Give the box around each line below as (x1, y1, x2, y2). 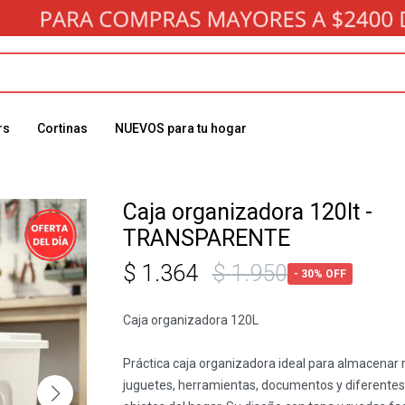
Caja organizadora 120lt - (122, 199, 372, 225)
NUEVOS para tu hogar (115, 121, 247, 136)
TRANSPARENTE (122, 225, 290, 251)
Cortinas (37, 121, 88, 136)
